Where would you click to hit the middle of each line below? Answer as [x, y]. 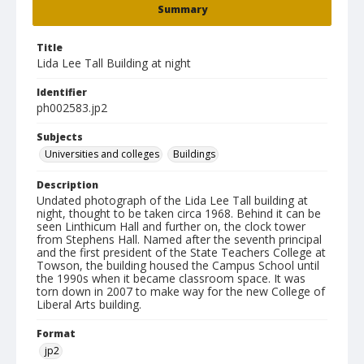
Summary [182, 9]
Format [56, 334]
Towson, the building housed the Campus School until [178, 265]
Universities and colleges [102, 154]
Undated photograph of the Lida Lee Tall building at [172, 200]
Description [67, 185]
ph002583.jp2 [72, 108]
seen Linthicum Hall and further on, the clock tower [171, 226]
